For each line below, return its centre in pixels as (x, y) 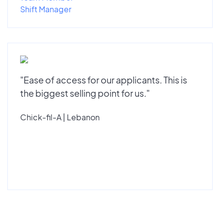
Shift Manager (46, 9)
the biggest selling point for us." (85, 93)
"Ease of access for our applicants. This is (104, 80)
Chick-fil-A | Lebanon (60, 117)
